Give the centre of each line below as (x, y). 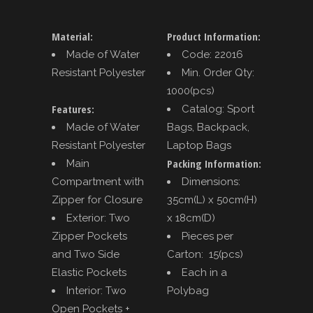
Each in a (204, 273)
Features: (73, 109)
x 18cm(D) (191, 218)
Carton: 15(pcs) (205, 255)
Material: (72, 37)
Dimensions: (211, 182)
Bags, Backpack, (208, 128)
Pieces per (208, 236)
